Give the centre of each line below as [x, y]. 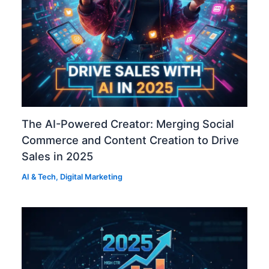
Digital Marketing [92, 177]
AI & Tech [39, 177]
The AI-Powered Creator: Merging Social [128, 124]
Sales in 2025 [58, 156]
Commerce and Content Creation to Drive [131, 140]
